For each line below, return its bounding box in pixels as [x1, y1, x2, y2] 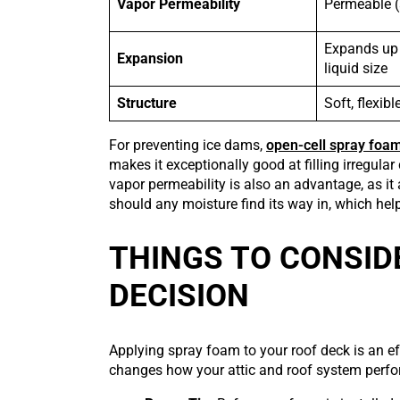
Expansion [117, 50, 183, 68]
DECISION [109, 278, 249, 315]
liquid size [324, 60, 387, 78]
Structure [117, 95, 177, 112]
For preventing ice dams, [109, 137, 266, 154]
